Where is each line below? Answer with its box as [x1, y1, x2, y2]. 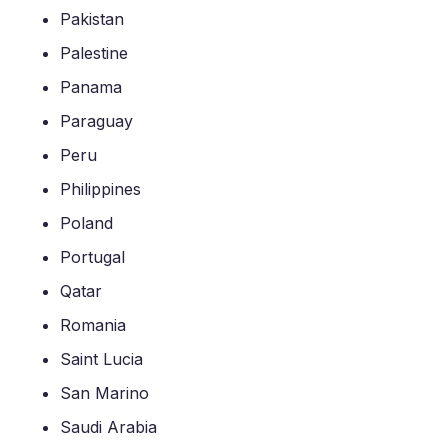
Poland [60, 213, 113, 233]
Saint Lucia [60, 349, 143, 369]
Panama [60, 77, 122, 97]
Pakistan [60, 9, 124, 29]
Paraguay [60, 111, 133, 131]
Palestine [60, 43, 128, 63]
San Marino [60, 383, 149, 403]
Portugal [60, 247, 125, 267]
